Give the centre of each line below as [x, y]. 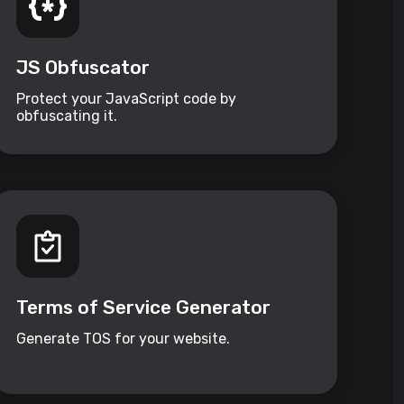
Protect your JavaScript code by [127, 99]
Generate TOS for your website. [124, 339]
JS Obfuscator [83, 68]
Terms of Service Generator [144, 308]
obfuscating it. [67, 116]
